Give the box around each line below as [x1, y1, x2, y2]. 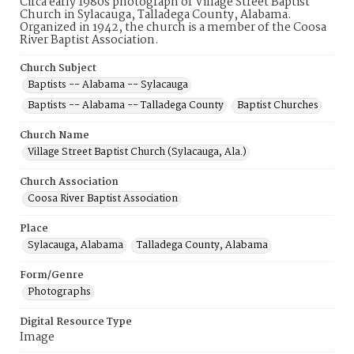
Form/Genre [20, 267, 84, 284]
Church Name [20, 127, 89, 144]
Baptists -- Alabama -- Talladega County [28, 97, 224, 114]
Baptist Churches [237, 97, 318, 114]
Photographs [28, 284, 91, 300]
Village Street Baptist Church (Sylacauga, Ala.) [28, 144, 247, 160]
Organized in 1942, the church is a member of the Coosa [20, 18, 326, 37]
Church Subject [20, 60, 96, 77]
